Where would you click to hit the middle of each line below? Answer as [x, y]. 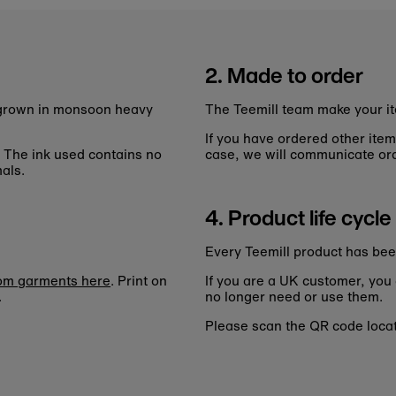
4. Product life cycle [298, 218]
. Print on [139, 281]
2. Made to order [284, 76]
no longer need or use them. [293, 297]
